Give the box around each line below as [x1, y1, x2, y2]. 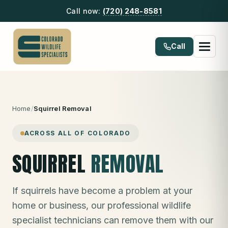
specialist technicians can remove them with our [12, 215, 213, 225]
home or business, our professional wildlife [12, 200, 191, 211]
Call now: [66, 7, 103, 15]
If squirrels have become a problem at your [12, 185, 192, 196]
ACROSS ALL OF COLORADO [24, 129, 131, 137]
